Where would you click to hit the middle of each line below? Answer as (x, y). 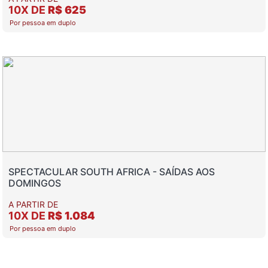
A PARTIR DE (33, 204)
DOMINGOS (35, 183)
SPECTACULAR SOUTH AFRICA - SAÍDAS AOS (112, 172)
